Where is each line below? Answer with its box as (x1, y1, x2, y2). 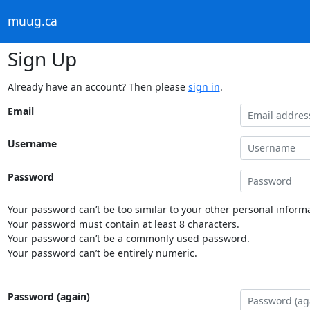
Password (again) (7, 290, 90, 303)
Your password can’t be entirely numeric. (7, 246, 197, 259)
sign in (188, 80, 220, 93)
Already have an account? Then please (7, 80, 188, 93)
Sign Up (7, 45, 77, 72)
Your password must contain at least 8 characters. (7, 217, 239, 230)
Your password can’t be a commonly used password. (7, 232, 250, 245)
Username (7, 137, 57, 150)
